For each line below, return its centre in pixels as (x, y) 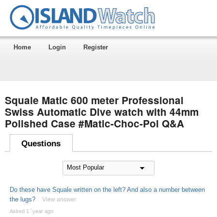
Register (95, 47)
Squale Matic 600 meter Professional (94, 100)
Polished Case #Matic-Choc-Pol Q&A (94, 123)
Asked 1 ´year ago (31, 211)
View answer (59, 199)
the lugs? (22, 199)
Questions (41, 143)
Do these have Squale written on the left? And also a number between (107, 189)
